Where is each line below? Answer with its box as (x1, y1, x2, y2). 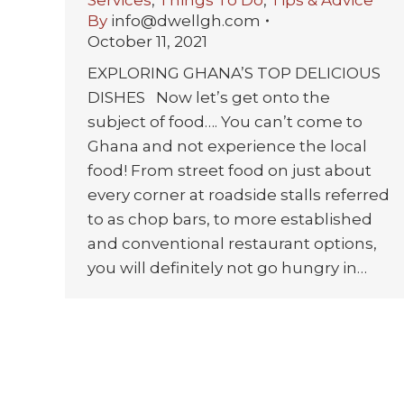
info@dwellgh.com (111, 11, 261, 30)
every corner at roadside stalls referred (87, 185, 390, 204)
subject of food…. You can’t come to (87, 112, 363, 131)
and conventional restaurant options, (87, 234, 377, 252)
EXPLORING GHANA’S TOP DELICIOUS (87, 63, 381, 82)
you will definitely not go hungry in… (87, 258, 367, 277)
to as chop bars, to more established (87, 209, 372, 228)
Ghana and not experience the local (87, 136, 367, 155)
